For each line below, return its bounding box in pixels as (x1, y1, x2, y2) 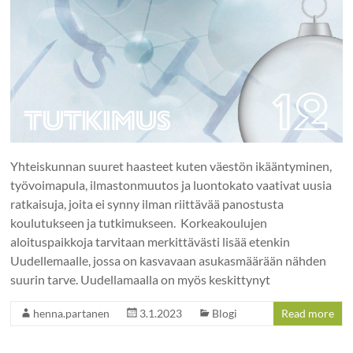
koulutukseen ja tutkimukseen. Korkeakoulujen (10, 214, 268, 230)
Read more (281, 306, 334, 320)
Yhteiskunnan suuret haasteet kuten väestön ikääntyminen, (10, 158, 333, 173)
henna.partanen (33, 306, 110, 320)
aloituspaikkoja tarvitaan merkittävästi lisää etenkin (10, 233, 291, 249)
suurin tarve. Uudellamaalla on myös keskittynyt (10, 271, 271, 287)
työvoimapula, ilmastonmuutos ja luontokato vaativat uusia (10, 176, 333, 192)
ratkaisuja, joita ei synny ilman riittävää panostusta (10, 195, 284, 211)
